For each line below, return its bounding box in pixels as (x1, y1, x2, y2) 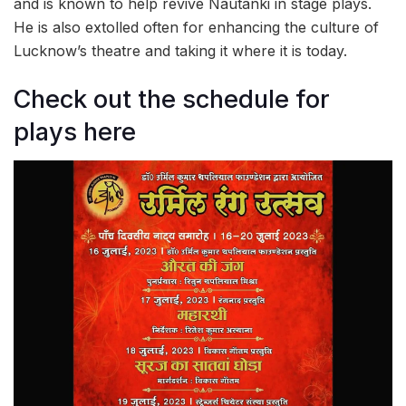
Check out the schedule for (14, 83, 330, 114)
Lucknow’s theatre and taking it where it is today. (14, 42, 347, 61)
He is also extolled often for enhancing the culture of (14, 18, 379, 37)
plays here (14, 116, 136, 147)
